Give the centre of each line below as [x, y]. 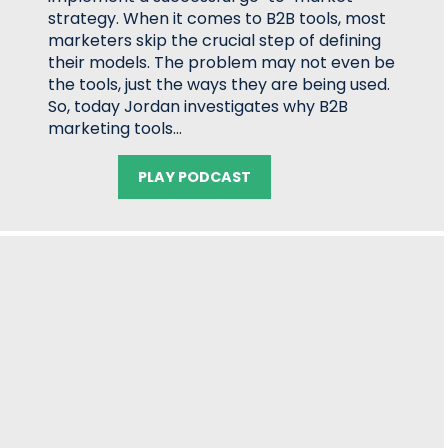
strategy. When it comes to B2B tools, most [217, 18]
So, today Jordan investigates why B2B [198, 106]
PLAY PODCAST [194, 177]
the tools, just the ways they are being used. [219, 84]
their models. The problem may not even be [221, 62]
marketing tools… [115, 128]
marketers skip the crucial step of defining [214, 40]
